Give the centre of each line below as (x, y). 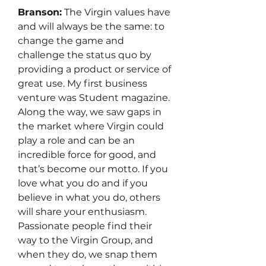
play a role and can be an (76, 140)
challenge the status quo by (85, 55)
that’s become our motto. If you (93, 169)
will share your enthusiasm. (82, 212)
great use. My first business (83, 83)
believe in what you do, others (89, 197)
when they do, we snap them (88, 254)
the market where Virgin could (91, 126)
